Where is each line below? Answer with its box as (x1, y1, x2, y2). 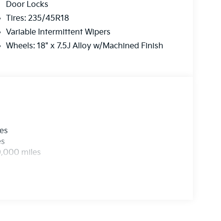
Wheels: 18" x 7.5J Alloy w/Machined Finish (5, 41, 163, 51)
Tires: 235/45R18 (5, 14, 69, 24)
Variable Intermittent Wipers (5, 28, 110, 37)
